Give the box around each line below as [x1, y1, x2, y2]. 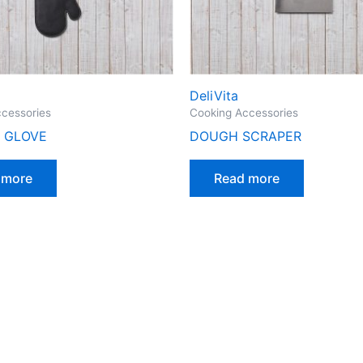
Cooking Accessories [190, 106, 298, 120]
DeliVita [190, 88, 238, 105]
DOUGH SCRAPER [190, 127, 301, 144]
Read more [214, 169, 280, 186]
